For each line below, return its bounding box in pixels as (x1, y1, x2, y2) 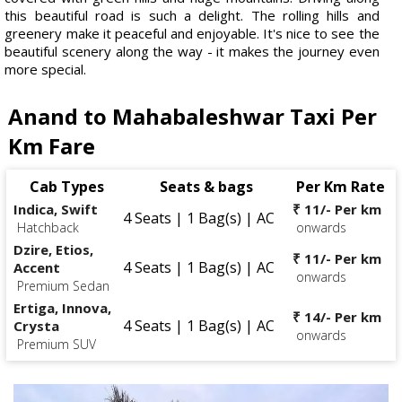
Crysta (13, 316, 59, 335)
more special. (4, 59, 87, 78)
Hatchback (17, 218, 79, 236)
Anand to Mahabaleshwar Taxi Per (8, 100, 378, 131)
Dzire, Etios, (13, 240, 93, 258)
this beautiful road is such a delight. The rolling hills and (4, 5, 380, 24)
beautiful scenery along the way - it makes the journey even (4, 41, 380, 60)
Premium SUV (17, 335, 96, 353)
